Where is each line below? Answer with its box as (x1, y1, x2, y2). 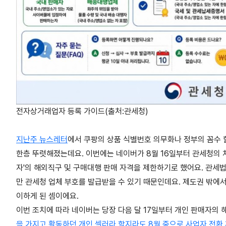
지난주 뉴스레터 (16, 134, 68, 144)
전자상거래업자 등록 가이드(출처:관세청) (16, 106, 148, 116)
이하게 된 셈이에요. (16, 191, 79, 201)
